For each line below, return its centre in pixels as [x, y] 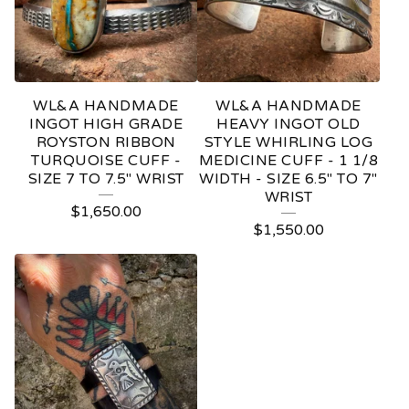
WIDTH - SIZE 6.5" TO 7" [288, 178]
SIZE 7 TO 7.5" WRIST [106, 178]
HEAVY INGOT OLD [288, 124]
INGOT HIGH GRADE [106, 124]
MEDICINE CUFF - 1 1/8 [288, 160]
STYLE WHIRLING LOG [288, 142]
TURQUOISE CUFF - [106, 160]
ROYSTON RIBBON [106, 142]
